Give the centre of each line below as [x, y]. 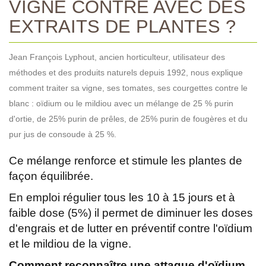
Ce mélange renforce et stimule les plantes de [126, 160]
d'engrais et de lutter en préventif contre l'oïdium [131, 228]
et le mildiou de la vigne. [70, 243]
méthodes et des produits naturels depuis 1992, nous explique [126, 72]
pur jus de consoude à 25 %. [63, 134]
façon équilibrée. [51, 176]
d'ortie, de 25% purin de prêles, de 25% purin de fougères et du [128, 118]
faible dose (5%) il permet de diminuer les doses [131, 213]
